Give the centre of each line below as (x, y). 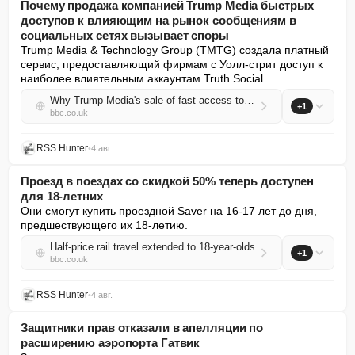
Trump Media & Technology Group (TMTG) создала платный (175, 50)
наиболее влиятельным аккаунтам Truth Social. (143, 78)
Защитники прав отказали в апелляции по (142, 328)
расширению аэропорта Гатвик (111, 343)
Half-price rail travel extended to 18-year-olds (153, 247)
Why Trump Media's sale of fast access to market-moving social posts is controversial (249, 100)
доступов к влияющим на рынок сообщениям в (158, 20)
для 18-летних (62, 196)
